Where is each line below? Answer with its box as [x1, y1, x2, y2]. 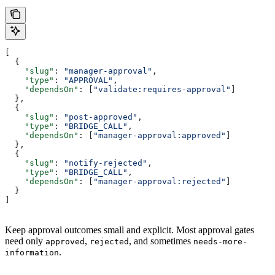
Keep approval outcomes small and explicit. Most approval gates [5, 225, 254, 236]
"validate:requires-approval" [93, 85, 231, 95]
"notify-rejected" [64, 158, 147, 168]
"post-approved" [64, 112, 137, 122]
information [5, 248, 59, 258]
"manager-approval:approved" [93, 131, 226, 141]
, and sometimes [129, 236, 193, 247]
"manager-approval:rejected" [93, 177, 226, 187]
